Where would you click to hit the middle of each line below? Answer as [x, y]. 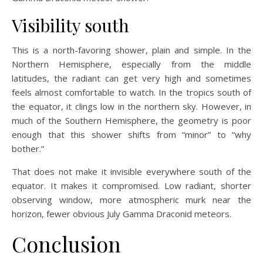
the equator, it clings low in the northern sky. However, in [131, 107]
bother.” [28, 149]
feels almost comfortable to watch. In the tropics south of [131, 92]
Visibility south [70, 26]
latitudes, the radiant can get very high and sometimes [131, 78]
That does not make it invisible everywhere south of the [131, 172]
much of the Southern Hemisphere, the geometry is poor [131, 121]
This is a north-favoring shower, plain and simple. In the [131, 50]
